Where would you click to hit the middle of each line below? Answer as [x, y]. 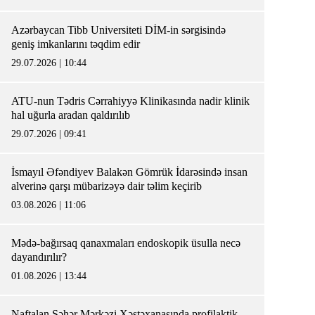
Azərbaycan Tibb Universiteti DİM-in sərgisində [118, 30]
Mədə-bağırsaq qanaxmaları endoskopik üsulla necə [126, 243]
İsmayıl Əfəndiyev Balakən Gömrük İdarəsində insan [129, 172]
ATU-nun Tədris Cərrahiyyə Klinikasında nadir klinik [130, 101]
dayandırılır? [42, 257]
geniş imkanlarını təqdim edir [76, 44]
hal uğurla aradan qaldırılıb [71, 115]
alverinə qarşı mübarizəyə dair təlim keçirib [107, 186]
